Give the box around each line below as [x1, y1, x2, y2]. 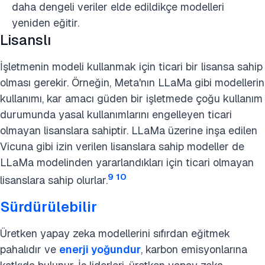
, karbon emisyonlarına [141, 243, 247, 256]
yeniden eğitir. [12, 16, 79, 30]
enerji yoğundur [59, 243, 141, 256]
